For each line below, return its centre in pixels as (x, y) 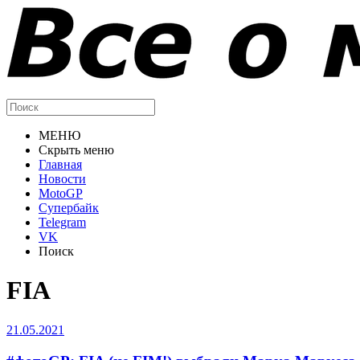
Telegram (62, 222)
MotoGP (61, 193)
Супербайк (69, 208)
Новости (62, 179)
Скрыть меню (76, 150)
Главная (60, 164)
